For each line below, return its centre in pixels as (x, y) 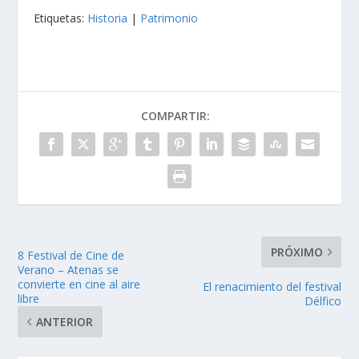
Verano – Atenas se (69, 284)
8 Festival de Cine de (71, 269)
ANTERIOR (65, 336)
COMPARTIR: (175, 130)
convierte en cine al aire (79, 298)
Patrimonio (169, 32)
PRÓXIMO (296, 266)
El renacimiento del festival (272, 301)
